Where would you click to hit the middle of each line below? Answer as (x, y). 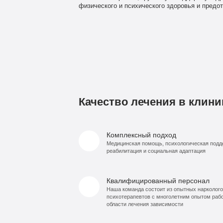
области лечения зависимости (145, 204)
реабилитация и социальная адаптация (156, 151)
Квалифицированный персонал (158, 181)
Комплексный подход (141, 135)
